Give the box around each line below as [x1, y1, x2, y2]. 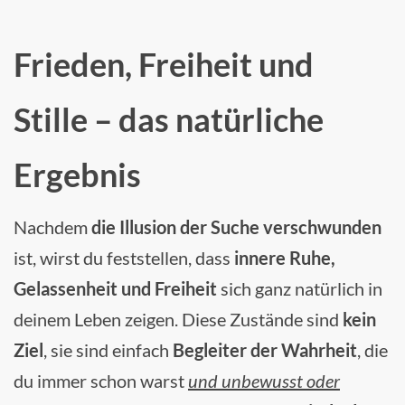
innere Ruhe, [234, 246, 335, 268]
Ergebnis [14, 154, 141, 194]
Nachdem [14, 215, 91, 238]
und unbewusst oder [188, 369, 340, 391]
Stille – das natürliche [14, 99, 324, 139]
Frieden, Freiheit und [14, 43, 314, 84]
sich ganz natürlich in [217, 277, 382, 299]
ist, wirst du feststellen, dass [14, 246, 234, 268]
